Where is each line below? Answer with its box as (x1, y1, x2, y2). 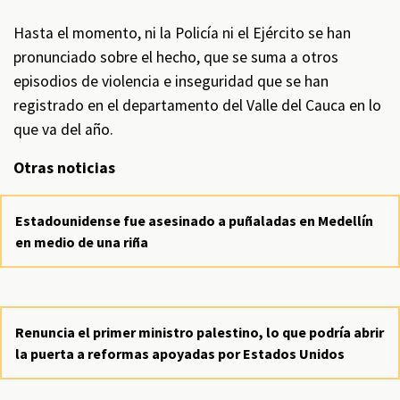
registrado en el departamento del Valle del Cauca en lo (13, 96, 381, 115)
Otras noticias (13, 158, 115, 178)
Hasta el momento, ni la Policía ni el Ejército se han (13, 23, 351, 43)
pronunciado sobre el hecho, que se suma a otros (13, 47, 338, 67)
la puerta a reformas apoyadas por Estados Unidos (15, 345, 345, 362)
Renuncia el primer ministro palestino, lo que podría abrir (15, 323, 384, 341)
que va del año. (13, 120, 113, 139)
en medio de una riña (15, 233, 148, 251)
